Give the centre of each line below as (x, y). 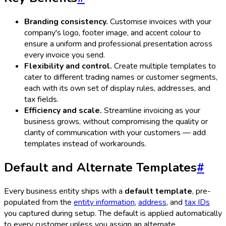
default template (158, 191)
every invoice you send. (65, 55)
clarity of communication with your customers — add (115, 132)
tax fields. (41, 99)
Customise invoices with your (160, 21)
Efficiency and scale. (63, 110)
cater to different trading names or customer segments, (121, 77)
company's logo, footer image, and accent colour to (112, 33)
